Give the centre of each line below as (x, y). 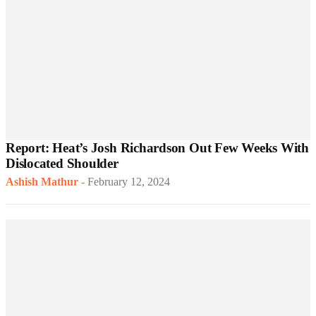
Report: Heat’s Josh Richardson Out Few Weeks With (157, 148)
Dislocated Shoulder (62, 164)
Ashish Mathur (42, 182)
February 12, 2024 (129, 182)
